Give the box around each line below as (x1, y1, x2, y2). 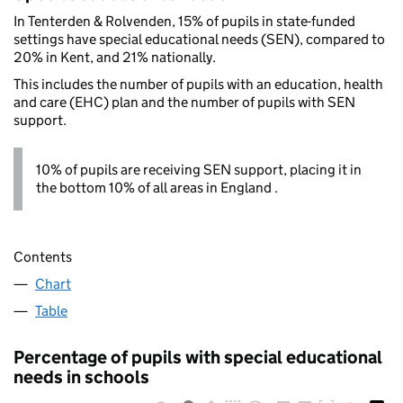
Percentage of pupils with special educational (13, 345, 382, 368)
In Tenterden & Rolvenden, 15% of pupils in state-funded (13, 13, 355, 31)
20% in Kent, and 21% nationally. (13, 49, 216, 67)
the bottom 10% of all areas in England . (36, 179, 278, 197)
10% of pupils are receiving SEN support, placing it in (36, 161, 362, 179)
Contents (13, 247, 72, 265)
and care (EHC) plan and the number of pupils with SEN (13, 94, 355, 112)
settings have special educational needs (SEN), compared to (13, 31, 385, 49)
